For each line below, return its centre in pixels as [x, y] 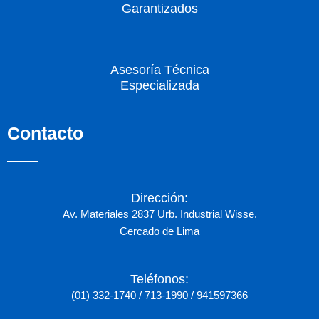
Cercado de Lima [159, 232]
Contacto [45, 133]
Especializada [159, 85]
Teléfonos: [159, 279]
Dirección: [159, 198]
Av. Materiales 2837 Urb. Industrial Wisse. [159, 215]
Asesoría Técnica [159, 69]
